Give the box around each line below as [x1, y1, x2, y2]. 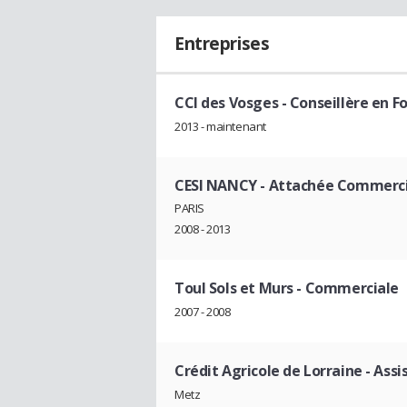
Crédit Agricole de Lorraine [174, 361, 362, 382]
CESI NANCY [174, 174, 257, 195]
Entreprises [174, 32, 270, 55]
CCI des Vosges [174, 93, 279, 113]
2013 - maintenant [174, 117, 266, 134]
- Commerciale [293, 278, 399, 299]
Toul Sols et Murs [174, 278, 293, 299]
